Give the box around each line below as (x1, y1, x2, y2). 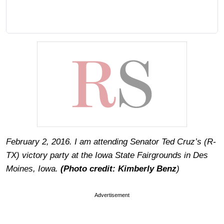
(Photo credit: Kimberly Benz (60, 164, 176, 174)
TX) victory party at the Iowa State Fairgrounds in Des (6, 150, 208, 160)
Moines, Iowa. (6, 164, 60, 174)
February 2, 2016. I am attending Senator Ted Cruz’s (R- (6, 137, 216, 147)
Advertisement (94, 192, 129, 198)
